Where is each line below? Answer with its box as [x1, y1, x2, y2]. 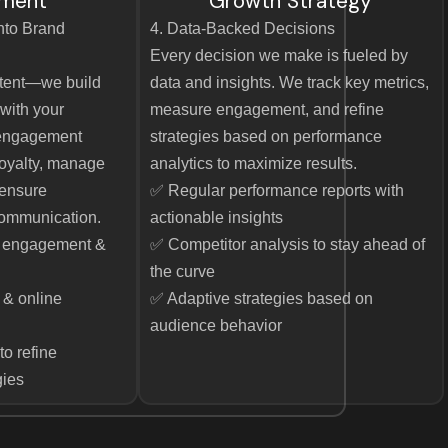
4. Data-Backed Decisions [149, 20, 335, 37]
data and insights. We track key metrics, [149, 74, 429, 91]
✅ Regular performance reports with [149, 182, 404, 199]
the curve [149, 263, 215, 280]
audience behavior [149, 317, 282, 334]
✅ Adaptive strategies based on [149, 290, 373, 307]
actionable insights [149, 209, 283, 226]
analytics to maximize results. [149, 155, 357, 172]
